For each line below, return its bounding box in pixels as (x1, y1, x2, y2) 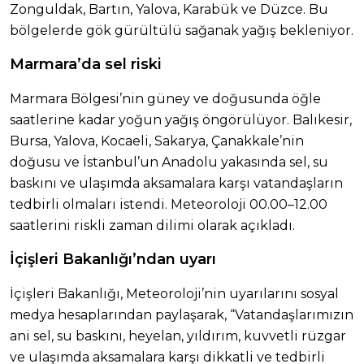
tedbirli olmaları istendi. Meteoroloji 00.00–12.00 (10, 197, 327, 213)
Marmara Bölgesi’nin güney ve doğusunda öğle (10, 91, 321, 107)
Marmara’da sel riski (10, 55, 162, 74)
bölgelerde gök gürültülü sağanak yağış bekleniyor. (10, 23, 353, 39)
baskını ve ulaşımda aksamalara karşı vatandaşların (10, 175, 343, 192)
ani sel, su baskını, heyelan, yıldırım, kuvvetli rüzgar (10, 328, 346, 344)
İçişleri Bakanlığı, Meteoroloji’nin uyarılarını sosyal (10, 286, 339, 302)
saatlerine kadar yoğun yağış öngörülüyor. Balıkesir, (10, 112, 352, 128)
